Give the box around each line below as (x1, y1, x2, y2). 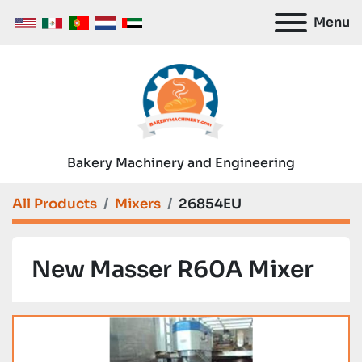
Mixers (115, 196, 161, 213)
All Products (12, 196, 97, 213)
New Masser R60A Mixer (32, 255, 314, 284)
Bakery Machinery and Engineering (67, 154, 295, 171)
